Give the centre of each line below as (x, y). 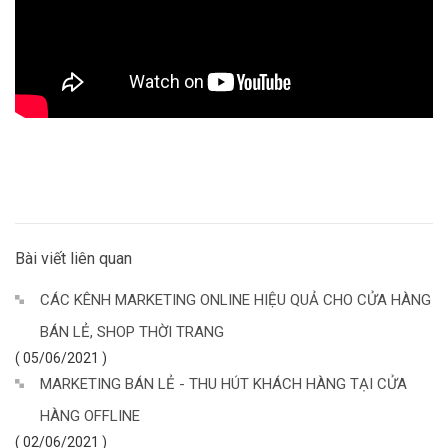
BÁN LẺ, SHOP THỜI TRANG (132, 331)
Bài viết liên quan (73, 258)
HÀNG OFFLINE (90, 415)
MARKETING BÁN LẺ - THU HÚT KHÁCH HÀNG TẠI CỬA (223, 383)
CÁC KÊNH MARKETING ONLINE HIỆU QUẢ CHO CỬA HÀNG (235, 299)
